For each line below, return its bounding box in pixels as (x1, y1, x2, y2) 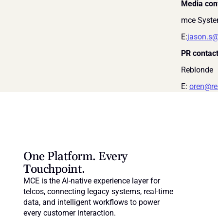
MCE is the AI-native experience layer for (23, 176, 160, 186)
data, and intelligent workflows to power (23, 198, 160, 207)
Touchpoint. (23, 162, 85, 177)
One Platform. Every (23, 149, 127, 164)
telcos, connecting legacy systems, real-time (23, 187, 173, 197)
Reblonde (181, 65, 213, 75)
